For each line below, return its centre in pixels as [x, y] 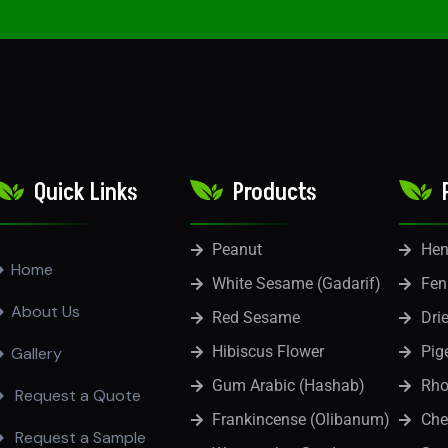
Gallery [37, 353]
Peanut [237, 249]
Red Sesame [256, 317]
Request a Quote [76, 395]
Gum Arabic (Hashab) [289, 385]
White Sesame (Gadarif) [297, 283]
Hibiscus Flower [268, 351]
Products [274, 192]
